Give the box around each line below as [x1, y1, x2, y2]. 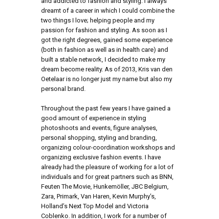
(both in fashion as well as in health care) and [41, 45, 168, 53]
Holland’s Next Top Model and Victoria [41, 202, 149, 210]
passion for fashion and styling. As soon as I [41, 26, 167, 34]
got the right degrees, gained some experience [41, 36, 173, 44]
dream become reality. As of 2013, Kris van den [41, 65, 173, 73]
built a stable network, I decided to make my [41, 55, 165, 63]
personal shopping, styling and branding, [41, 133, 157, 141]
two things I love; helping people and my [41, 16, 154, 24]
